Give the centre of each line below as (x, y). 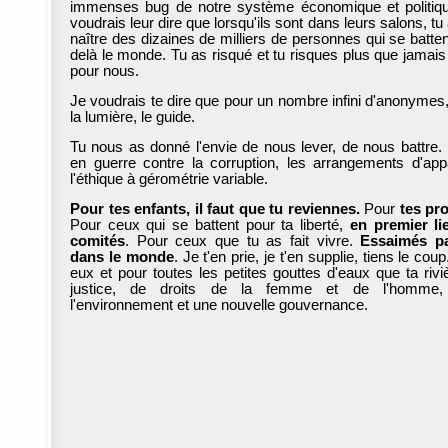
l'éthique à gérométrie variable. (169, 179)
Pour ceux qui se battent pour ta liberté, (210, 225)
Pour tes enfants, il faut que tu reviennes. (215, 209)
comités (97, 241)
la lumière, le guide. (132, 117)
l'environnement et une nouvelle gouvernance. (219, 305)
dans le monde (122, 257)
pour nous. (104, 71)
